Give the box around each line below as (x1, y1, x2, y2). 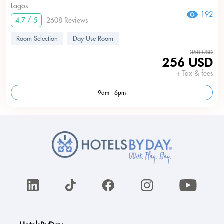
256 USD (162, 55, 213, 70)
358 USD (190, 48, 213, 56)
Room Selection (16, 34, 58, 42)
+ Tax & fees (176, 69, 213, 78)
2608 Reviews (46, 16, 88, 25)
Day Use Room (73, 34, 113, 42)
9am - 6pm (98, 89, 126, 96)
